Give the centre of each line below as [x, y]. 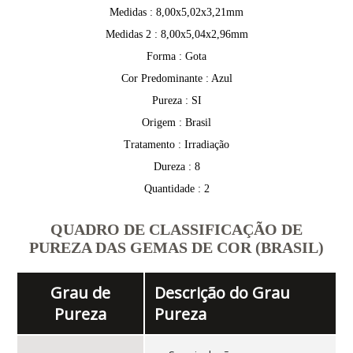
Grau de [81, 293]
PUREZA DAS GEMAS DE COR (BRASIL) [176, 248]
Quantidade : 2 [176, 189]
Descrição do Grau [222, 293]
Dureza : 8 [176, 167]
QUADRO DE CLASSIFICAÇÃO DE [176, 230]
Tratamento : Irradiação [176, 145]
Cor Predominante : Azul [176, 79]
